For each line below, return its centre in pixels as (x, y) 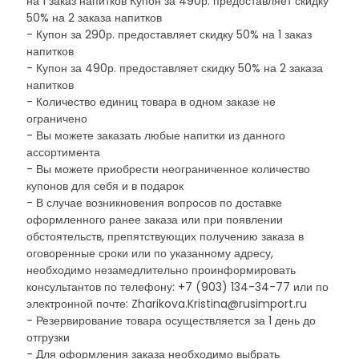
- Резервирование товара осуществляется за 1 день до (171, 321)
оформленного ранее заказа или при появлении (155, 220)
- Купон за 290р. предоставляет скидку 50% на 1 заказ (169, 34)
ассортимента (63, 152)
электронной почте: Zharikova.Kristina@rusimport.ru (167, 304)
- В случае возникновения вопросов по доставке (154, 203)
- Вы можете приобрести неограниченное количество (168, 169)
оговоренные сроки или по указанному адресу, (150, 253)
